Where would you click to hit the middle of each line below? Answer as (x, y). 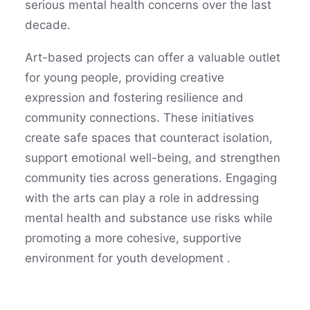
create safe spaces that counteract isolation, (149, 138)
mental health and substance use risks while (149, 218)
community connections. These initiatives (139, 118)
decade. (48, 25)
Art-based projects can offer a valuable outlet (153, 57)
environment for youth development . (128, 258)
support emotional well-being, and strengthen (153, 158)
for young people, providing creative (125, 77)
